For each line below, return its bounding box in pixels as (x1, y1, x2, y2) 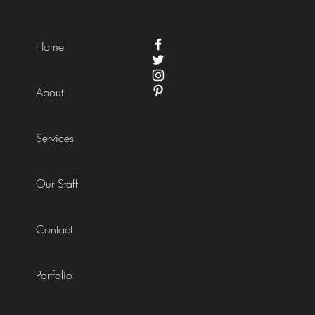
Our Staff (36, 176, 79, 191)
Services (36, 130, 75, 146)
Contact (36, 221, 73, 237)
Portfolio (36, 267, 73, 283)
